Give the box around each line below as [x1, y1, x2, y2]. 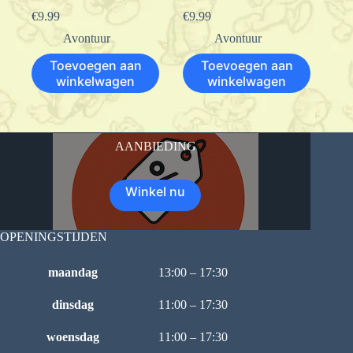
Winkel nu [125, 184, 186, 200]
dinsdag [52, 298, 94, 312]
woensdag [46, 330, 99, 344]
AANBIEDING [114, 139, 196, 154]
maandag [48, 266, 98, 280]
